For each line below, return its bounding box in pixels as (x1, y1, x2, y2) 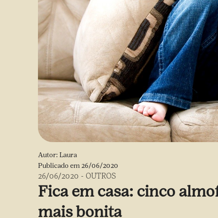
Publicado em (38, 162, 81, 170)
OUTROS (86, 171, 116, 181)
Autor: (38, 151, 59, 159)
